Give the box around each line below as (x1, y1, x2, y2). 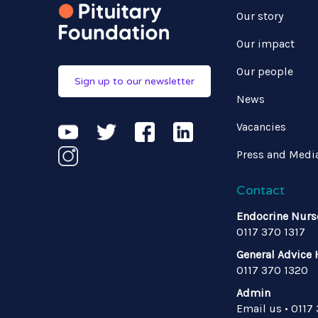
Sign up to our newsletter (75, 75, 194, 88)
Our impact (236, 37, 295, 50)
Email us (236, 302, 282, 315)
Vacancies (236, 120, 286, 133)
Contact (236, 182, 285, 198)
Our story (236, 9, 283, 23)
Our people (236, 65, 293, 78)
